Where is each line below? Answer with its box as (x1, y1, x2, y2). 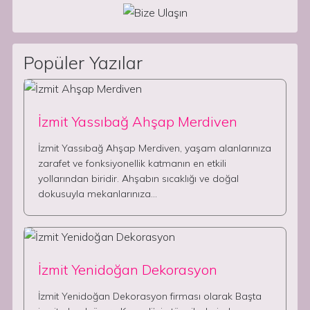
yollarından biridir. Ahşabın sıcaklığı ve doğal (38, 172, 239, 185)
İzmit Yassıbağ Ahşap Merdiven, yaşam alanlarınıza (38, 142, 271, 154)
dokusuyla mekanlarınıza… (38, 188, 157, 200)
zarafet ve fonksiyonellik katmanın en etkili (38, 157, 226, 170)
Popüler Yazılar (24, 51, 143, 73)
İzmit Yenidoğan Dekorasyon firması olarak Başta (38, 290, 262, 302)
